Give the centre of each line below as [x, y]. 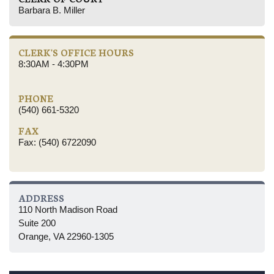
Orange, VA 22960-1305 [66, 236]
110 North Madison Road [68, 209]
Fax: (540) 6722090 [57, 142]
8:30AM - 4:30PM [54, 64]
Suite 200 [37, 223]
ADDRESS [41, 198]
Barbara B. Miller [52, 10]
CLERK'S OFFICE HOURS [76, 52]
